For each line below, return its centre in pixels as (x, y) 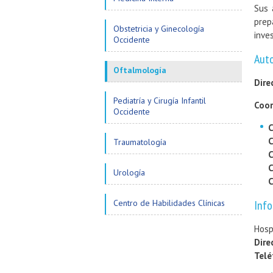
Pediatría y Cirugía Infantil (160, 101)
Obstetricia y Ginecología (159, 29)
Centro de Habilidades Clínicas (169, 203)
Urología (129, 172)
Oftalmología (140, 70)
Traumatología (140, 142)
